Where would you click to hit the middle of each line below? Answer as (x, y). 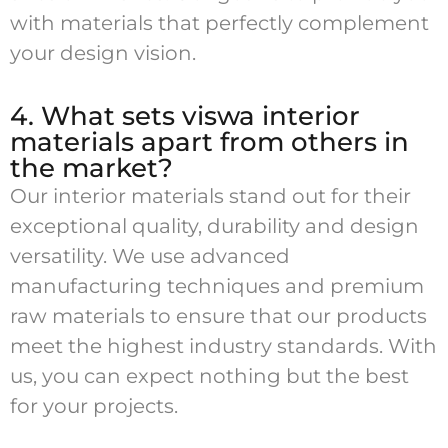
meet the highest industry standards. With (223, 345)
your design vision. (103, 53)
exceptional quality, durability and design (214, 225)
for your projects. (94, 405)
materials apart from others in (209, 141)
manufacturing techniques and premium (217, 285)
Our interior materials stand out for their (210, 195)
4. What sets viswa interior (185, 115)
